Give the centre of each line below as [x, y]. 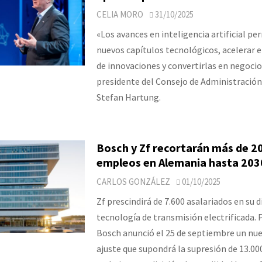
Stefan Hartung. [128, 97]
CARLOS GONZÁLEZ [133, 181]
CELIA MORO [120, 14]
